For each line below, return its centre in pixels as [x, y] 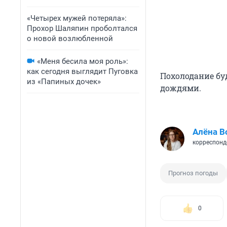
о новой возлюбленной [70, 39]
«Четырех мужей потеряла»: [77, 18]
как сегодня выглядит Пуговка [82, 71]
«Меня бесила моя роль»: [83, 61]
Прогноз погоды [193, 173]
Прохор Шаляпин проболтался [82, 28]
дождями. [181, 88]
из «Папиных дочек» [64, 82]
